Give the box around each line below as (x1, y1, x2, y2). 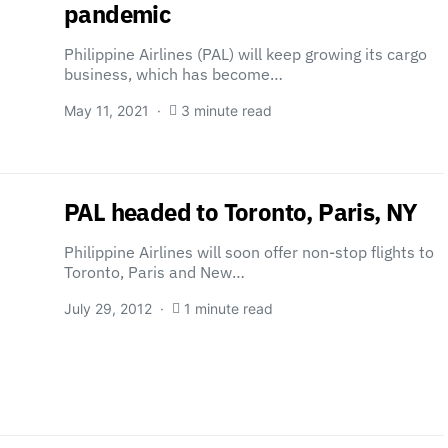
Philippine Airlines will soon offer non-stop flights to (64, 242, 434, 262)
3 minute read (181, 102, 272, 119)
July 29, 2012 (64, 300, 152, 317)
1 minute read (184, 300, 273, 317)
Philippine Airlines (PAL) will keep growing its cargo (64, 44, 427, 64)
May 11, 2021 (64, 102, 149, 119)
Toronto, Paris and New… (64, 262, 245, 282)
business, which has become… (64, 64, 283, 84)
